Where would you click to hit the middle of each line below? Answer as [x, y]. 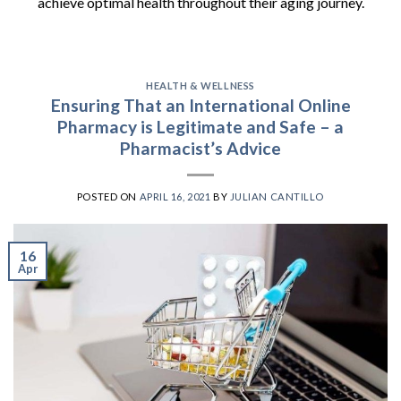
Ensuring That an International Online [200, 106]
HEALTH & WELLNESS [200, 85]
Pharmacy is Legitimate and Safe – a [200, 127]
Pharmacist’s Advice [200, 149]
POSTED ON [108, 197]
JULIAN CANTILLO [277, 197]
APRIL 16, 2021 [175, 197]
